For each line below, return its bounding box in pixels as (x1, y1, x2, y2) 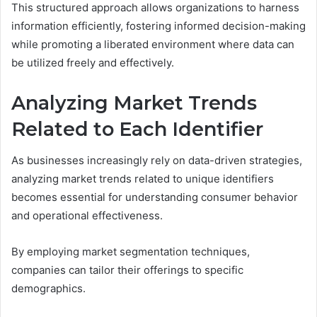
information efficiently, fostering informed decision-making (11, 18, 306, 33)
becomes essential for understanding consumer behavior (11, 190, 298, 204)
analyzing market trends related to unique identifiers (11, 172, 274, 185)
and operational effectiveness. (11, 209, 163, 222)
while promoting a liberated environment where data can (11, 37, 294, 51)
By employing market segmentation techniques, (11, 245, 250, 258)
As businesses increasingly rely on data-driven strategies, (11, 154, 302, 167)
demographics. (11, 282, 86, 295)
